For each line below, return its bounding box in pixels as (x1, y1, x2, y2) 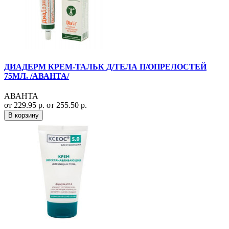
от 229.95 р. (4, 100, 47, 109)
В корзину (8, 111, 39, 119)
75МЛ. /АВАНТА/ (4, 71, 69, 80)
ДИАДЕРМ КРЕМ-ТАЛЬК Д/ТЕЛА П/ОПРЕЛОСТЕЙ (4, 62, 207, 71)
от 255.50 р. (47, 100, 87, 109)
